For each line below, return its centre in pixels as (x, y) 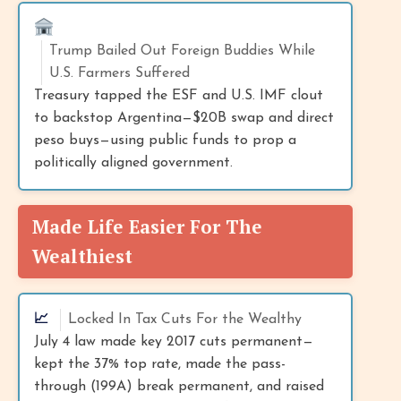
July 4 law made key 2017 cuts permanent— (174, 341)
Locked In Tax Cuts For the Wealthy (185, 319)
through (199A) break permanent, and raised (179, 386)
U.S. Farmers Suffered (119, 73)
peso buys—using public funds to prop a (165, 140)
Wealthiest (82, 256)
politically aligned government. (133, 162)
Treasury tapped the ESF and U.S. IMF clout (179, 95)
